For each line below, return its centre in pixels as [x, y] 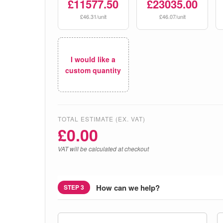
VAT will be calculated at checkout [103, 149]
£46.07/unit [172, 16]
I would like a [93, 59]
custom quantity [93, 70]
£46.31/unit [93, 16]
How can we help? [128, 187]
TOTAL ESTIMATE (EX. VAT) [101, 119]
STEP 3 [74, 187]
